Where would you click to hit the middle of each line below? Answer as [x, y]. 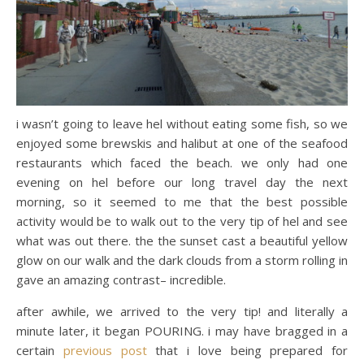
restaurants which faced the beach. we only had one [182, 162]
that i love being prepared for [247, 350]
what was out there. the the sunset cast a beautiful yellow [182, 240]
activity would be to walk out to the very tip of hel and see [182, 221]
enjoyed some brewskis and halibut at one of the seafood [182, 143]
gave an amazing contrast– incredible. [121, 279]
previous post [105, 350]
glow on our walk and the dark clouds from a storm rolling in [182, 260]
